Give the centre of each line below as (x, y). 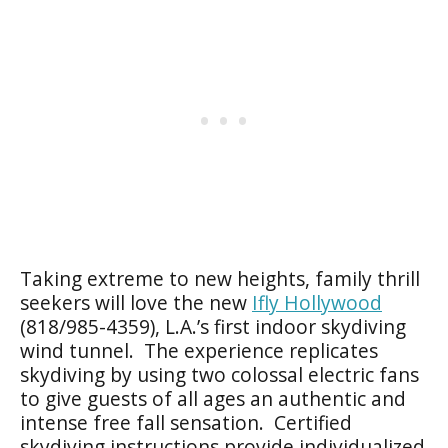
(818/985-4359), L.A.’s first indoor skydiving (213, 326)
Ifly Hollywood (317, 302)
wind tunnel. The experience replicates (199, 350)
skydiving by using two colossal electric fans (219, 374)
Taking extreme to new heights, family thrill (220, 278)
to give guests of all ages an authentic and (213, 398)
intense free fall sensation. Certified (186, 422)
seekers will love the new (136, 302)
